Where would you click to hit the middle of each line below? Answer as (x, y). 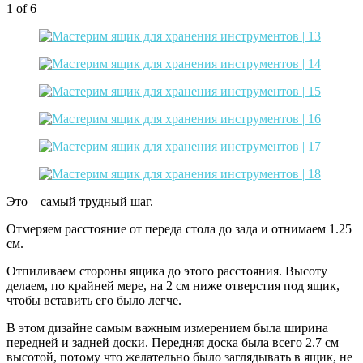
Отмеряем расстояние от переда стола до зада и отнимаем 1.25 (179, 228)
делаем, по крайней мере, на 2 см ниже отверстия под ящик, (173, 285)
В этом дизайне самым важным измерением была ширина (167, 327)
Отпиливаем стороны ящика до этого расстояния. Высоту (167, 271)
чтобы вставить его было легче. (94, 300)
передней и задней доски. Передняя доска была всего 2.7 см (173, 342)
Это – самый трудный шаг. (80, 201)
